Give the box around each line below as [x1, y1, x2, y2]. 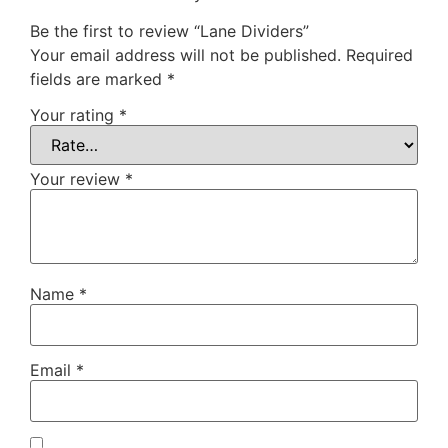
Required [346, 45, 413, 66]
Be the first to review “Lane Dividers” [30, 21, 309, 42]
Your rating [30, 104, 119, 125]
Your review [30, 168, 125, 189]
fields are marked [30, 69, 167, 90]
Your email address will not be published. [30, 45, 341, 66]
